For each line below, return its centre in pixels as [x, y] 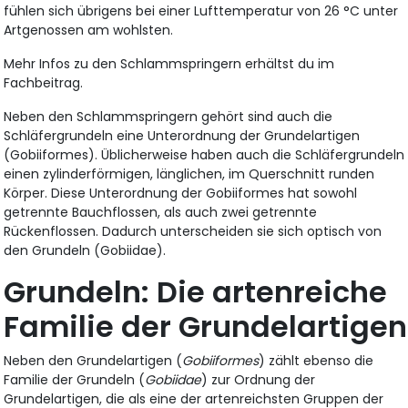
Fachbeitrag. [44, 82]
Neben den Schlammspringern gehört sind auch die [168, 116]
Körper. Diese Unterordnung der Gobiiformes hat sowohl [181, 193]
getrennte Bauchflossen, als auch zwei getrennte [161, 212]
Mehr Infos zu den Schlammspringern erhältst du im [169, 63]
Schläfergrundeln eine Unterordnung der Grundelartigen [182, 135]
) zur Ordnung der [259, 379]
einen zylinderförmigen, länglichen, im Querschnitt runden [189, 173]
